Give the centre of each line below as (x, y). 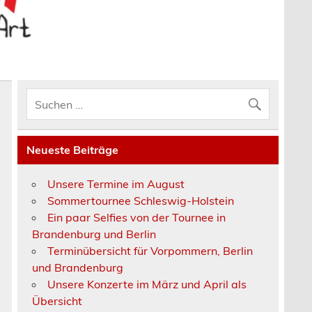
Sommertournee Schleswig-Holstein (141, 200)
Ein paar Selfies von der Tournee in (137, 217)
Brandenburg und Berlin (94, 234)
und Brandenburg (78, 267)
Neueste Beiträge (73, 150)
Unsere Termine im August (116, 184)
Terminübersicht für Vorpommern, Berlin (150, 250)
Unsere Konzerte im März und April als (147, 284)
